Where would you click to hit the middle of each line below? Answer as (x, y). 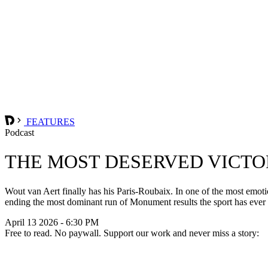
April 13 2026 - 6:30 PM (52, 222)
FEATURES (49, 121)
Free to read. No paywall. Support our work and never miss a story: (132, 233)
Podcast (19, 132)
